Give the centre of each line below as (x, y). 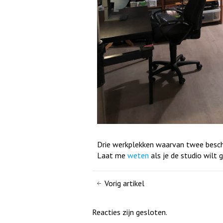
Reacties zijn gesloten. (130, 212)
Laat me (112, 155)
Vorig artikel (124, 183)
